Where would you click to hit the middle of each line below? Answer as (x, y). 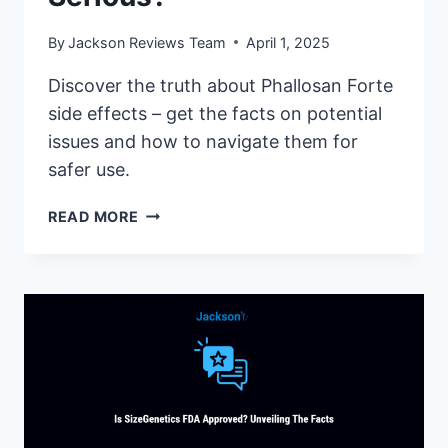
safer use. (89, 169)
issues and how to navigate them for (203, 141)
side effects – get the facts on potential (215, 113)
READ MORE (93, 216)
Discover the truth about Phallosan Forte (220, 85)
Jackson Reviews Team (147, 42)
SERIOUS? (175, 350)
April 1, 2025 (288, 42)
